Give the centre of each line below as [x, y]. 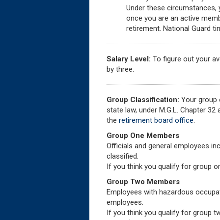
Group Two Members [143, 181]
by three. [120, 69]
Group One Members [143, 135]
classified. [124, 156]
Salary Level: [129, 59]
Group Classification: [143, 99]
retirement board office [156, 120]
